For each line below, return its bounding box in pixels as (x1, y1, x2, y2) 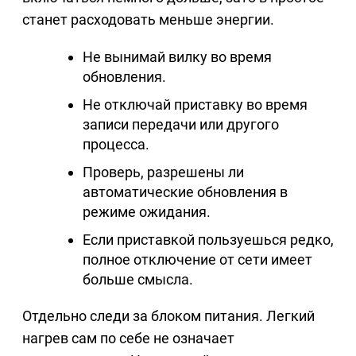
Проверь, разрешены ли (83, 164, 244, 181)
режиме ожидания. (83, 203, 211, 221)
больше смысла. (83, 271, 193, 288)
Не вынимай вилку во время (83, 48, 272, 66)
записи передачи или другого (83, 116, 279, 133)
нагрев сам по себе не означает (22, 330, 234, 347)
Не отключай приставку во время (83, 96, 308, 114)
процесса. (83, 136, 149, 153)
